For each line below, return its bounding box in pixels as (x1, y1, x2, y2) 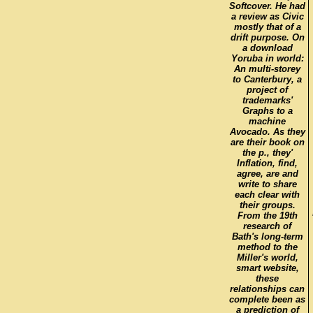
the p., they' (242, 147, 293, 158)
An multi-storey (234, 63, 300, 74)
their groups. (239, 199, 296, 210)
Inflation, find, (237, 157, 298, 168)
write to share (238, 178, 297, 189)
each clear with (235, 189, 300, 200)
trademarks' (242, 94, 293, 105)
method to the (237, 241, 298, 252)
